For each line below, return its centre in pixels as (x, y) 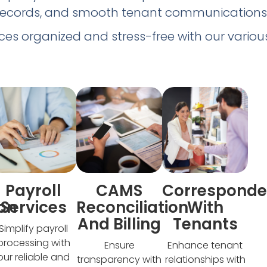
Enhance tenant (205, 245)
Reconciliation (132, 207)
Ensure (119, 245)
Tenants (205, 224)
